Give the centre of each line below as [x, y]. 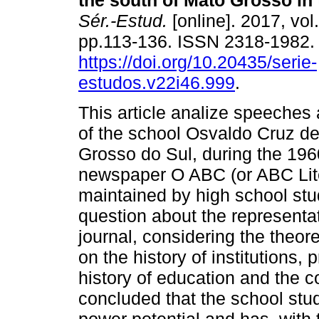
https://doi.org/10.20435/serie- [198, 62]
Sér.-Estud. [123, 21]
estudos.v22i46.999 [157, 83]
